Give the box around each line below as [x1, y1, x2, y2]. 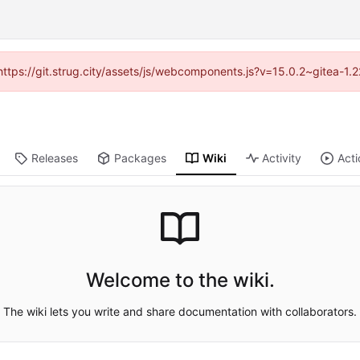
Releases [31, 151, 78, 166]
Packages [113, 151, 166, 166]
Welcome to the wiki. [85, 268, 275, 292]
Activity [262, 151, 302, 166]
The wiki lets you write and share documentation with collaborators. [3, 304, 357, 318]
